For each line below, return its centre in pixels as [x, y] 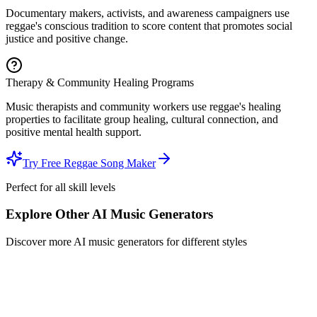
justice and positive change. [67, 38]
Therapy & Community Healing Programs [100, 82]
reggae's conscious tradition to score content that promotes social [149, 25]
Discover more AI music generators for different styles [126, 242]
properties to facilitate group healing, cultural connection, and [142, 119]
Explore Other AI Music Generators [109, 214]
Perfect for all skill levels [60, 187]
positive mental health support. [74, 132]
